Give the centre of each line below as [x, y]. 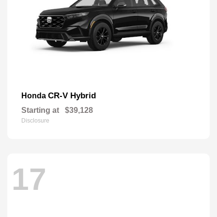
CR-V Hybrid [72, 95]
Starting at [40, 110]
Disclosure [35, 120]
